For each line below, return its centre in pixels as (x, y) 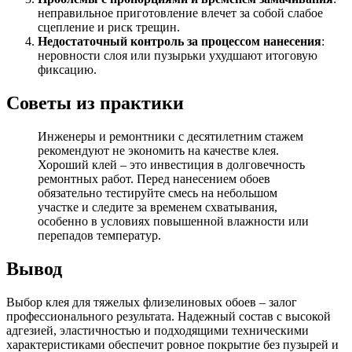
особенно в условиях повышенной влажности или (173, 221)
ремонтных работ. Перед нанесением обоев (154, 178)
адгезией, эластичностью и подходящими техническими (158, 330)
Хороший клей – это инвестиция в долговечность (171, 164)
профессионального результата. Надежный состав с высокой (169, 316)
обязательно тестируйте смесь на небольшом (158, 192)
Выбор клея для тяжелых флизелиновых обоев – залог (152, 302)
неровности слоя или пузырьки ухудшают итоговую (178, 55)
